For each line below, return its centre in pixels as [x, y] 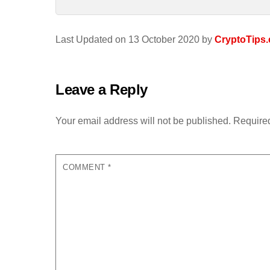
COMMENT [86, 167]
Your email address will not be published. [143, 121]
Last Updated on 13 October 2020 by [135, 39]
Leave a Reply [102, 90]
